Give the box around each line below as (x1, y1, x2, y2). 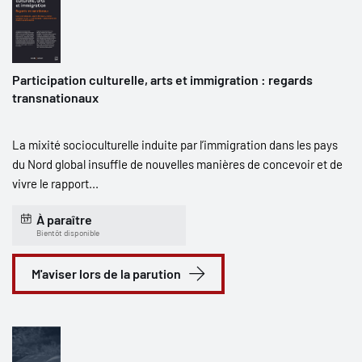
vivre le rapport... (12, 176, 99, 191)
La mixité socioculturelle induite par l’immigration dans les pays (12, 137, 338, 152)
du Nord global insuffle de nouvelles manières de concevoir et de (12, 157, 343, 171)
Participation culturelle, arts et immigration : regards (12, 72, 313, 87)
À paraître (36, 212, 92, 227)
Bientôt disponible (36, 228, 99, 238)
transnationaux (12, 90, 99, 105)
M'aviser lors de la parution (32, 266, 181, 281)
